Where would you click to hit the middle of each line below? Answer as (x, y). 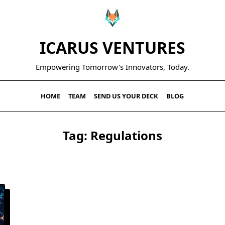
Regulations (126, 135)
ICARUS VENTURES (113, 47)
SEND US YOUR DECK (126, 96)
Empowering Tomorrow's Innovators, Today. (113, 67)
